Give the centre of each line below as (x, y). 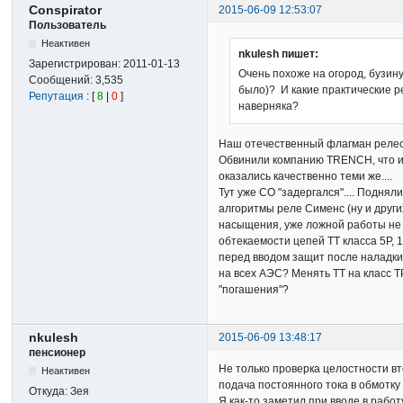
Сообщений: (63, 80)
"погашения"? (254, 290)
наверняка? (269, 107)
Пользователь (68, 25)
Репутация (57, 96)
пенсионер (58, 352)
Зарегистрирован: (76, 63)
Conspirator (66, 9)
